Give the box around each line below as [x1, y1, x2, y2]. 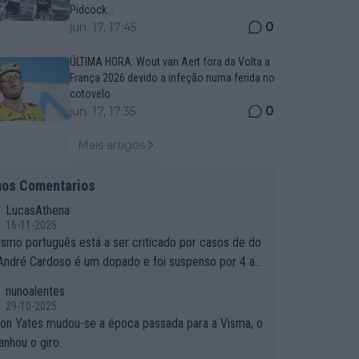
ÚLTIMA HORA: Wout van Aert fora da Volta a [69, 55, 270, 68]
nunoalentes [5, 284, 65, 299]
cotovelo [69, 87, 111, 100]
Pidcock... [69, 3, 114, 16]
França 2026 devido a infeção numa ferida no [69, 71, 275, 84]
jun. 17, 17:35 [69, 104, 135, 119]
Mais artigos [78, 138, 146, 152]
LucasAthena [5, 203, 70, 218]
